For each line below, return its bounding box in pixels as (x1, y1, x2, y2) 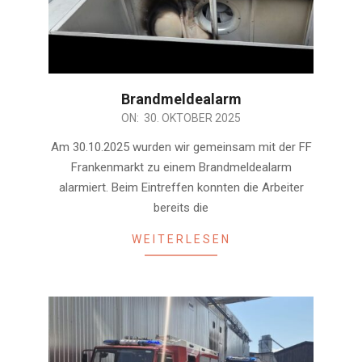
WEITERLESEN (131, 232, 231, 246)
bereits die (154, 200, 208, 215)
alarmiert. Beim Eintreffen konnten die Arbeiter (58, 179, 304, 195)
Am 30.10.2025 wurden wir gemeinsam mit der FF (50, 139, 312, 154)
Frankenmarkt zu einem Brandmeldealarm (70, 159, 292, 175)
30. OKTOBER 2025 (144, 111, 241, 124)
